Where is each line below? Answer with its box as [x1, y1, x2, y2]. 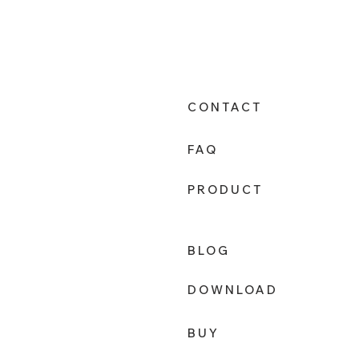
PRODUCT [188, 182, 263, 198]
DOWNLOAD [188, 282, 278, 298]
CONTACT [188, 99, 262, 115]
